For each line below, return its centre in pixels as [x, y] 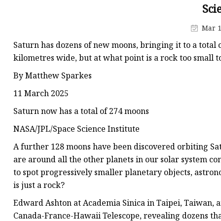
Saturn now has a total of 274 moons [81, 111]
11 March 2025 [41, 93]
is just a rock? [39, 185]
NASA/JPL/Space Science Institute [76, 129]
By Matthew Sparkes [53, 76]
